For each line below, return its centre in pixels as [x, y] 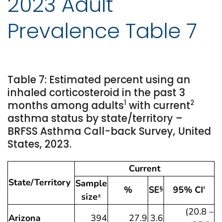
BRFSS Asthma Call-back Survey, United [109, 132]
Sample [91, 184]
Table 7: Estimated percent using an [99, 80]
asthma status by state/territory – [95, 119]
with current [158, 106]
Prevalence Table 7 [102, 31]
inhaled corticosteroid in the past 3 [96, 93]
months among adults [66, 106]
